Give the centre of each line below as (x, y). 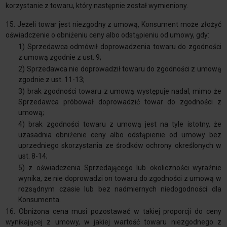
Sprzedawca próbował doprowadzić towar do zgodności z (120, 102)
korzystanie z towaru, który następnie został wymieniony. (97, 6)
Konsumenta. (40, 200)
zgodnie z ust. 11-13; (52, 80)
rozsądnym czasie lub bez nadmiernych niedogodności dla (120, 189)
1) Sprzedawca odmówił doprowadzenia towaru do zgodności (120, 47)
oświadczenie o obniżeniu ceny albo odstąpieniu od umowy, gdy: (108, 35)
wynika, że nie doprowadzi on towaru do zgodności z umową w (120, 179)
